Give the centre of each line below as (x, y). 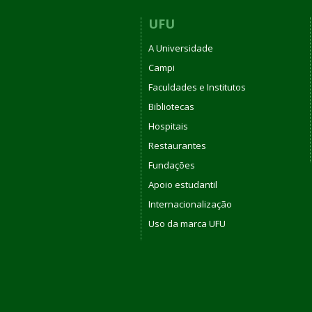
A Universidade (181, 48)
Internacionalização (190, 204)
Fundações (172, 165)
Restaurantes (177, 145)
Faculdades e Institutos (197, 87)
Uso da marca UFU (187, 223)
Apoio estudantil (183, 184)
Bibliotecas (171, 106)
